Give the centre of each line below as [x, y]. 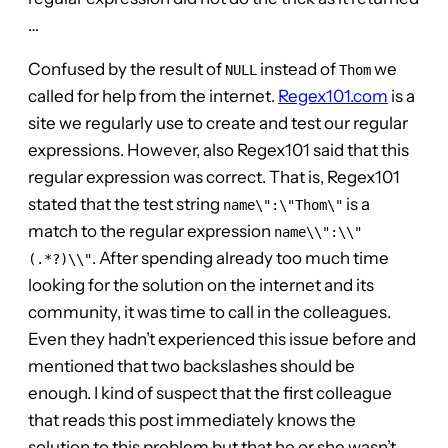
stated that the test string [125, 203]
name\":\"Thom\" [283, 204]
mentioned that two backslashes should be [191, 365]
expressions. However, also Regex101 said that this [218, 149]
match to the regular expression [151, 230]
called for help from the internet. [153, 95]
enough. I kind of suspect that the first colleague [210, 392]
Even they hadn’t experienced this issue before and [222, 338]
